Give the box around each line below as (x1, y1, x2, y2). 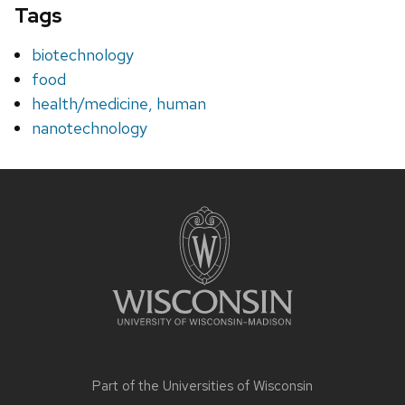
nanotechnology (32, 118, 148, 139)
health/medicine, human (32, 93, 207, 115)
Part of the (92, 377, 163, 396)
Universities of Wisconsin (163, 377, 313, 396)
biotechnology (32, 44, 135, 66)
